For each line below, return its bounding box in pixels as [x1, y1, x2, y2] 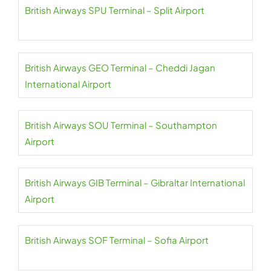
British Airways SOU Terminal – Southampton [25, 119, 217, 131]
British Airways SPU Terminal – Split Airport [25, 4, 204, 16]
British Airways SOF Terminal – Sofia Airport [25, 234, 209, 246]
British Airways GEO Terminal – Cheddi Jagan [25, 62, 215, 73]
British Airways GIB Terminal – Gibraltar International [25, 177, 245, 188]
